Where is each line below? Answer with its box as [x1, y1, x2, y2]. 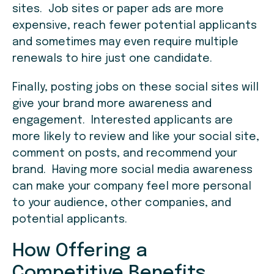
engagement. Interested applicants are [12, 115, 233, 127]
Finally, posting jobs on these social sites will [12, 82, 259, 94]
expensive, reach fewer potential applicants [12, 20, 257, 32]
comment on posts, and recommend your [12, 148, 237, 160]
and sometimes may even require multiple [12, 37, 239, 48]
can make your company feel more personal [12, 181, 251, 193]
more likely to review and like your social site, [12, 131, 259, 143]
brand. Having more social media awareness [12, 165, 253, 176]
